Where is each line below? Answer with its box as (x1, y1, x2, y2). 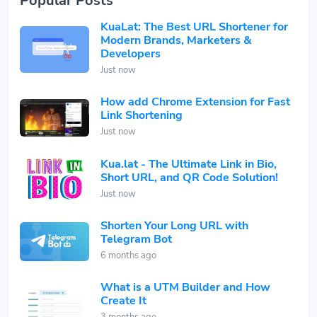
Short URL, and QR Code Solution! (100, 169, 278, 185)
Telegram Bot (100, 231, 172, 248)
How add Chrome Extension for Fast (100, 94, 290, 110)
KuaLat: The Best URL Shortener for (100, 19, 288, 35)
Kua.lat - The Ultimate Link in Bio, (100, 156, 277, 172)
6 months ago (100, 249, 156, 263)
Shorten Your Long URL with (100, 218, 248, 234)
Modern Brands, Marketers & (100, 33, 252, 49)
